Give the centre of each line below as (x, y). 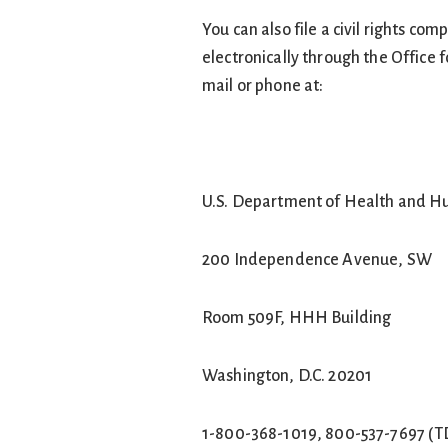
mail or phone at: (263, 86)
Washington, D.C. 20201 (287, 376)
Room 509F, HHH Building (297, 318)
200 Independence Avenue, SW (317, 260)
